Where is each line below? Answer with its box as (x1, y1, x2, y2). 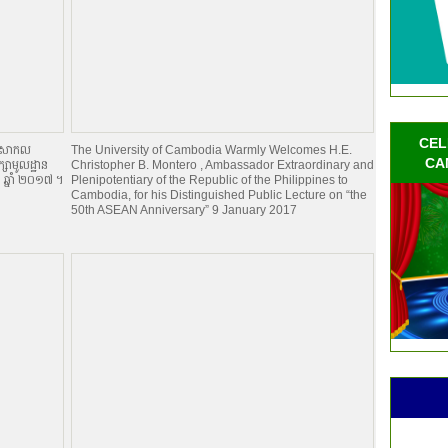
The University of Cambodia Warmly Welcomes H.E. (71, 143, 352, 157)
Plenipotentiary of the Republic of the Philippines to (71, 173, 348, 187)
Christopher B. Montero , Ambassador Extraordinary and (71, 158, 374, 172)
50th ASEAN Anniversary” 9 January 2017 (71, 203, 297, 217)
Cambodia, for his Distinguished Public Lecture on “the (71, 188, 367, 202)
